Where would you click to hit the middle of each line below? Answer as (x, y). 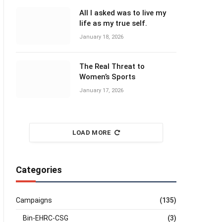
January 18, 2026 (101, 37)
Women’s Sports (107, 77)
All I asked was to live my (123, 13)
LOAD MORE (92, 133)
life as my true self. (113, 23)
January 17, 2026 (101, 90)
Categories (39, 170)
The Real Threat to (112, 66)
